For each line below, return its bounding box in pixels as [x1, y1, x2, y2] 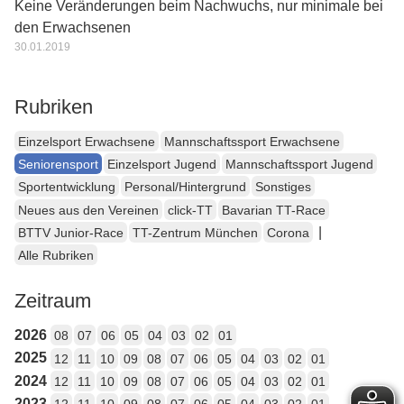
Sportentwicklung [18, 179, 115, 195]
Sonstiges [255, 179, 311, 195]
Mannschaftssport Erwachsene [164, 133, 340, 149]
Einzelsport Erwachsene [18, 133, 155, 149]
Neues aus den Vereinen [18, 202, 159, 217]
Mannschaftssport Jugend [225, 157, 373, 172]
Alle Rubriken [18, 248, 94, 263]
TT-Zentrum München [133, 225, 258, 240]
